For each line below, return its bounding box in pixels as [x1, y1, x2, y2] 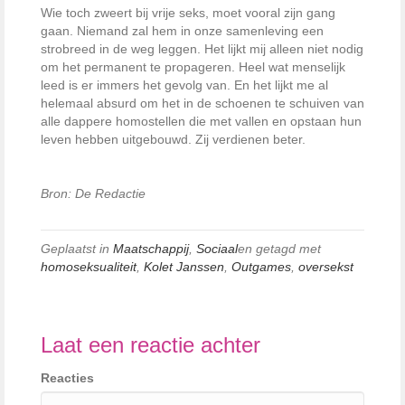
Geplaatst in [41, 241, 113, 256]
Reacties [41, 371, 94, 385]
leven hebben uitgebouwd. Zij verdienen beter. [41, 132, 306, 146]
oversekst [298, 259, 353, 274]
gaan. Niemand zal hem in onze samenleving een [41, 24, 324, 38]
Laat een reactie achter [41, 333, 260, 357]
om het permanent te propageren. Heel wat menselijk [41, 60, 345, 74]
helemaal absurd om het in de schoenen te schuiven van [41, 96, 364, 110]
